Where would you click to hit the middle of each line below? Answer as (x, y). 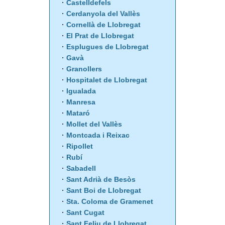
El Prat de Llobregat (100, 36)
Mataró (78, 113)
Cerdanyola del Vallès (103, 14)
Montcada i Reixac (98, 135)
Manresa (81, 102)
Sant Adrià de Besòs (101, 180)
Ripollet (80, 146)
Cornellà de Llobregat (103, 25)
